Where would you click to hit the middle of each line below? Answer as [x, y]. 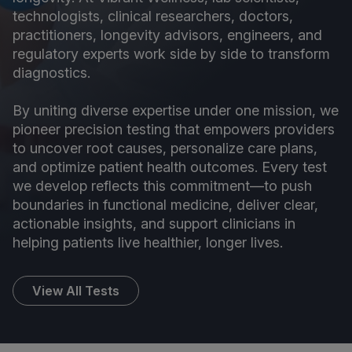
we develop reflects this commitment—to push [162, 186]
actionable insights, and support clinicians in [154, 224]
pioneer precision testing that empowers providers [174, 130]
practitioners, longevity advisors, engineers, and [167, 35]
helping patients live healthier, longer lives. [148, 243]
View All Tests [76, 291]
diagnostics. [51, 73]
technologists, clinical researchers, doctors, [153, 16]
